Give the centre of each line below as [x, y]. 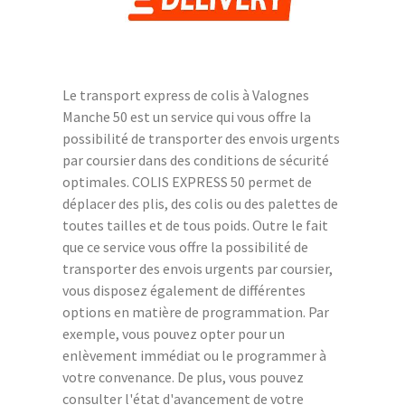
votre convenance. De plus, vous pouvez [183, 377]
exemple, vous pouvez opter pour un [174, 333]
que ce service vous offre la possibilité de [185, 246]
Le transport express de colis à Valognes [186, 94]
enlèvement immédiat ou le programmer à [194, 355]
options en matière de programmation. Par [196, 311]
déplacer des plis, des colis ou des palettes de [200, 203]
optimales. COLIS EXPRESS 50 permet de [187, 181]
